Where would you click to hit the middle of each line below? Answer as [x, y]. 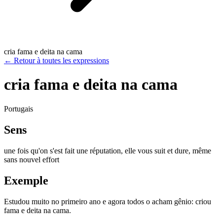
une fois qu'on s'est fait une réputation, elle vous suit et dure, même [108, 150]
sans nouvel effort [32, 159]
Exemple [26, 180]
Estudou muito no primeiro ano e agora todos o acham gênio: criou [108, 201]
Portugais [18, 109]
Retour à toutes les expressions [61, 60]
